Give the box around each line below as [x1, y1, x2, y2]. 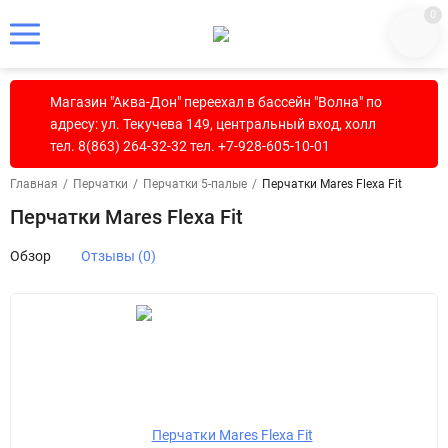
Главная [10, 177, 58, 191]
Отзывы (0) [81, 248, 156, 264]
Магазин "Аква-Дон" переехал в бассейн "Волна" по [50, 94, 382, 110]
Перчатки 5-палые [143, 177, 247, 191]
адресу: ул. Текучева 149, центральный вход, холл [50, 116, 376, 132]
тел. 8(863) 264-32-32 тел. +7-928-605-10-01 [50, 138, 330, 154]
